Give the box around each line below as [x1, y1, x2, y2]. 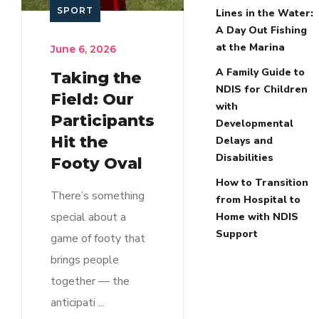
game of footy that [51, 230, 145, 246]
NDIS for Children [216, 82, 308, 96]
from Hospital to [216, 192, 300, 206]
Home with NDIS [216, 209, 298, 224]
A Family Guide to [216, 65, 305, 79]
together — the [51, 273, 130, 289]
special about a [51, 209, 126, 225]
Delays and [216, 133, 273, 147]
